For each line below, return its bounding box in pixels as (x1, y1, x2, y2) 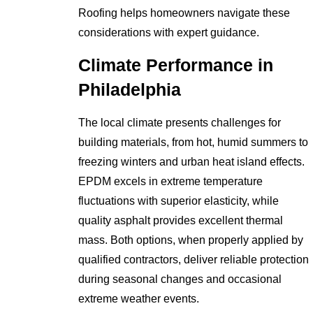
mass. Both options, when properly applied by (78, 233, 304, 246)
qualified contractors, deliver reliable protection (78, 253, 310, 265)
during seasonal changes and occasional (78, 272, 282, 285)
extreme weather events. (78, 292, 200, 305)
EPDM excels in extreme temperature (78, 175, 263, 187)
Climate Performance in (78, 56, 274, 75)
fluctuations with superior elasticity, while (78, 194, 279, 207)
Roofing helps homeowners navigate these (78, 6, 291, 19)
